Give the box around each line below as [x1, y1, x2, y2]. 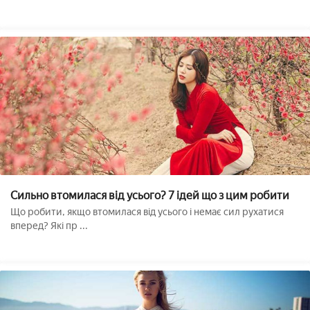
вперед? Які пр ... [10, 219, 88, 232]
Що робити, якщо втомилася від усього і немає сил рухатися [10, 206, 284, 218]
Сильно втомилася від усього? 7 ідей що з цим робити [10, 188, 289, 202]
